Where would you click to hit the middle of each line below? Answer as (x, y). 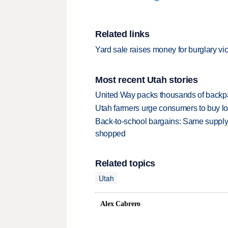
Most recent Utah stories (147, 80)
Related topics (125, 164)
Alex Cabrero (121, 204)
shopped (110, 133)
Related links (122, 34)
